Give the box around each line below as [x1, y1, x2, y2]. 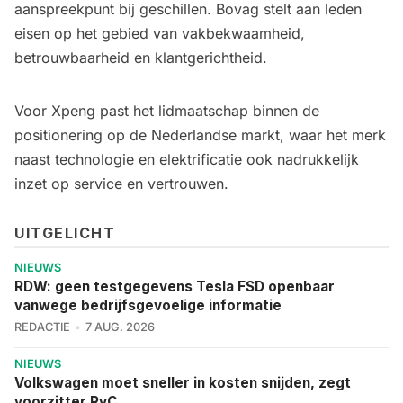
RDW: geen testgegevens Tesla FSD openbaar [14, 278, 335, 296]
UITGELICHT [14, 224, 115, 243]
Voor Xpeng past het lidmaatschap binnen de [14, 102, 319, 121]
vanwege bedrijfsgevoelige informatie [14, 297, 282, 315]
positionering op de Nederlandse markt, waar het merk [14, 126, 386, 145]
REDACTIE [14, 320, 70, 335]
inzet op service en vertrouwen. [14, 175, 228, 193]
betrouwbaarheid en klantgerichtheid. [14, 49, 267, 67]
